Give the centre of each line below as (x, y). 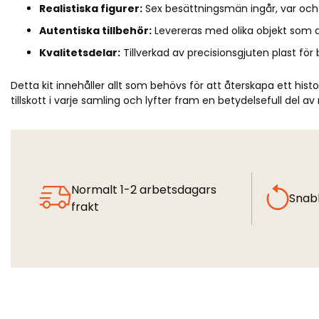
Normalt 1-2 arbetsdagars (144, 190)
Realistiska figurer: (91, 9)
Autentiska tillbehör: (95, 31)
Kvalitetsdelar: (80, 53)
